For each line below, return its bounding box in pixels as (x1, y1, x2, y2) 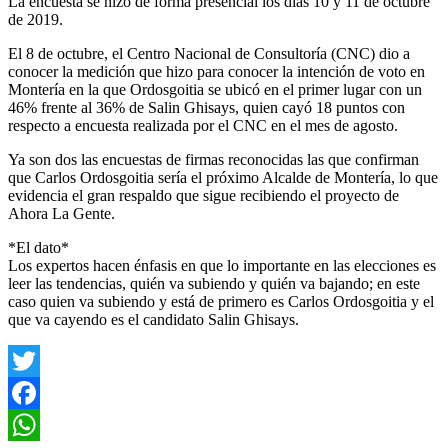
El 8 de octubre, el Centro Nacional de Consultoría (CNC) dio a (8, 44, 410, 62)
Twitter (8, 383, 53, 401)
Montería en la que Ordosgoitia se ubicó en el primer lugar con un (8, 80, 422, 98)
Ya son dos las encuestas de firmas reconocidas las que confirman (8, 150, 419, 168)
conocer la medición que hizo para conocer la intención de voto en (8, 62, 425, 80)
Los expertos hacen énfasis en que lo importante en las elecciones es (8, 256, 436, 274)
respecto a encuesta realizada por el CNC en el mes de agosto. (8, 116, 398, 134)
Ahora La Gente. (8, 204, 115, 222)
